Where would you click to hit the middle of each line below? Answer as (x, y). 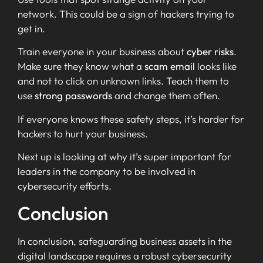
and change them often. (166, 96)
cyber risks (210, 52)
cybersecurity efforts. (65, 186)
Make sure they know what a (81, 66)
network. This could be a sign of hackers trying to (126, 14)
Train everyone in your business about (102, 52)
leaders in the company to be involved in (107, 171)
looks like (216, 66)
